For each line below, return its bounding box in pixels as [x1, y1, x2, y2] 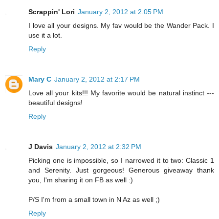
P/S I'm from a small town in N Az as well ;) [28, 195, 160, 203]
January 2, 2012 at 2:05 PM [78, 7, 163, 16]
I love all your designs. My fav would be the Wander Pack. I [28, 21, 214, 29]
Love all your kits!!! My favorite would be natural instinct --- [28, 88, 214, 97]
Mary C [28, 75, 51, 83]
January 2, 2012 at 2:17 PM [54, 75, 140, 83]
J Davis [28, 142, 53, 151]
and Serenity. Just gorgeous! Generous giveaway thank [28, 166, 214, 174]
